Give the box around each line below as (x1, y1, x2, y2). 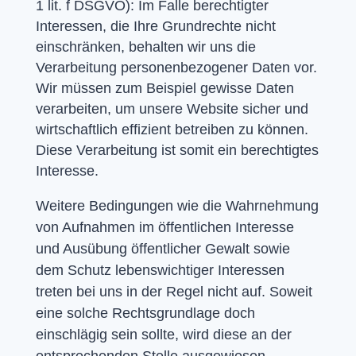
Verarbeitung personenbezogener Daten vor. (35, 59, 317, 75)
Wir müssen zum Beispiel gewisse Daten (35, 79, 294, 96)
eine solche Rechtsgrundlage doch (35, 304, 255, 321)
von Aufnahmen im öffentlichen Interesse (35, 219, 294, 235)
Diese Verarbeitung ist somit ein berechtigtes (35, 141, 319, 158)
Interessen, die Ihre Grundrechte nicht (35, 17, 276, 34)
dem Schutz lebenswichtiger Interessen (35, 261, 284, 278)
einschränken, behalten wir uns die (35, 38, 256, 55)
